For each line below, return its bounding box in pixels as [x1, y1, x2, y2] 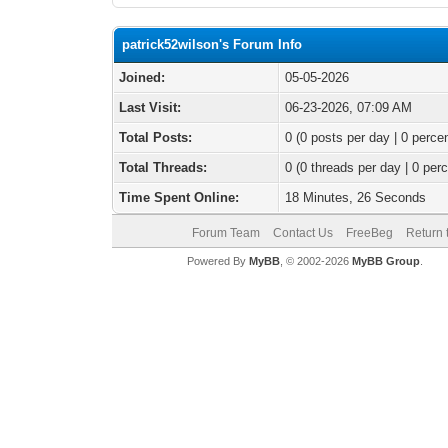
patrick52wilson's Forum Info [122, 37, 303, 52]
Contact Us [272, 226, 333, 240]
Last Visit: [119, 100, 182, 115]
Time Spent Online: [119, 190, 240, 205]
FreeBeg [345, 226, 393, 240]
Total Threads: [119, 160, 208, 175]
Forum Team [191, 226, 260, 240]
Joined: [119, 70, 166, 85]
